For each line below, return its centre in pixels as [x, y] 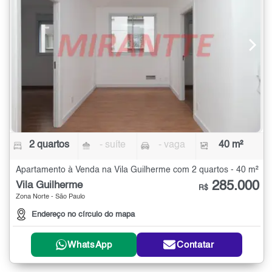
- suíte [113, 145]
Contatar [195, 245]
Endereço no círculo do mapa [83, 215]
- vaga [172, 145]
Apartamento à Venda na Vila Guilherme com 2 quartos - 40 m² [137, 170]
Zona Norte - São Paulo [50, 197]
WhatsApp [90, 245]
